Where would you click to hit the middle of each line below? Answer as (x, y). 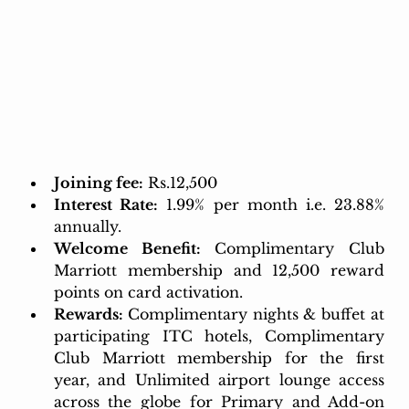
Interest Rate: (106, 205)
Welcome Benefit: (127, 249)
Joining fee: (98, 183)
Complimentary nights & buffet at (256, 315)
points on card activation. (150, 293)
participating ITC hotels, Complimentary (219, 336)
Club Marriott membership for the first (219, 358)
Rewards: (90, 315)
